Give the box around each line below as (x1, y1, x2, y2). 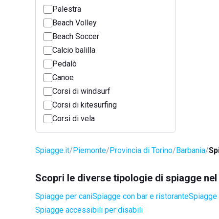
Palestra (52, 4, 81, 14)
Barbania (176, 146, 205, 155)
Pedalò (52, 59, 77, 68)
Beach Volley (52, 18, 97, 27)
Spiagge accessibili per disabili (35, 205, 143, 215)
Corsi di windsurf (52, 87, 110, 96)
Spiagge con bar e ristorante (92, 192, 189, 201)
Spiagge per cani (35, 192, 92, 201)
